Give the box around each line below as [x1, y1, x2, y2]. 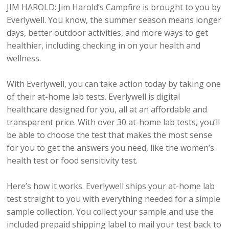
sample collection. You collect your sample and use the [7, 206, 214, 218]
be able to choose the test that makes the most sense [7, 129, 213, 141]
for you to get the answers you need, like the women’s [7, 142, 215, 154]
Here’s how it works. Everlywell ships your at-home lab [7, 180, 215, 192]
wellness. [7, 53, 41, 64]
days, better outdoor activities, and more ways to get [7, 27, 209, 39]
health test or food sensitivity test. [7, 155, 138, 167]
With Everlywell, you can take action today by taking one [7, 78, 221, 90]
